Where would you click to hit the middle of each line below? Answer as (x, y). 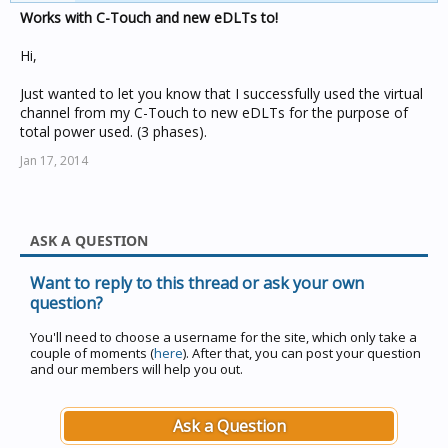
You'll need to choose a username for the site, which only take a (223, 337)
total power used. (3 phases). (113, 131)
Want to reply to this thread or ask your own (197, 283)
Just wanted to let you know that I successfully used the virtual (221, 93)
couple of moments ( (92, 353)
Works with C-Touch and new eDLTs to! (149, 17)
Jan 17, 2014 (54, 160)
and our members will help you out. (136, 369)
